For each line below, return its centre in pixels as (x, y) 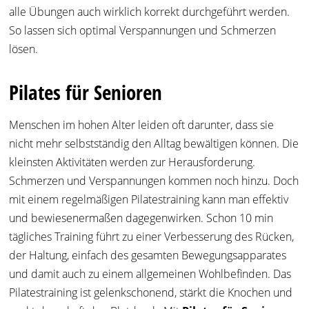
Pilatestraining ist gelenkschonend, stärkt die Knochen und (151, 293)
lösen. (24, 49)
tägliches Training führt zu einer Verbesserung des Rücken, (152, 237)
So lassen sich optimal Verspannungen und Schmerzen (143, 31)
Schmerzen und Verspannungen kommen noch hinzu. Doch (154, 181)
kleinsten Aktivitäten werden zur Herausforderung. (132, 162)
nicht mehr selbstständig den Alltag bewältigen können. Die (154, 144)
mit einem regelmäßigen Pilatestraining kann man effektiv (149, 200)
